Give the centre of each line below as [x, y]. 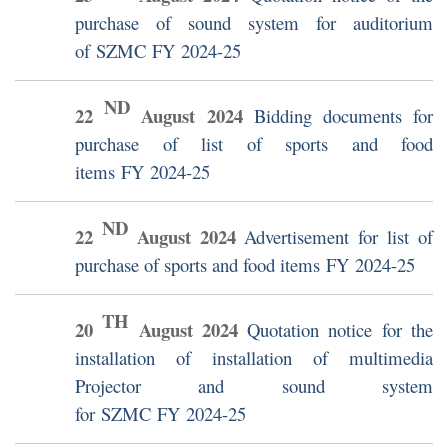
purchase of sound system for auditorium [254, 23]
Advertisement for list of [339, 237]
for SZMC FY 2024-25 [160, 414]
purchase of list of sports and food [254, 144]
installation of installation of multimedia [254, 358]
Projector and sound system [254, 386]
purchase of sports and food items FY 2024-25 [245, 265]
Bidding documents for [343, 116]
